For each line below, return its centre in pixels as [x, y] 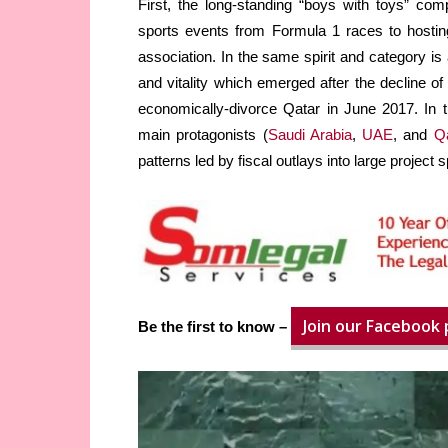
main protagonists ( [203, 135]
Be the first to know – [214, 327]
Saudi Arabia [309, 135]
